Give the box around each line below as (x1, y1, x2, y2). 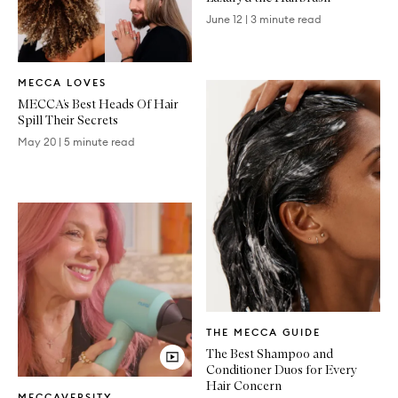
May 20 (18, 134, 56, 148)
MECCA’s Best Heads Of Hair (18, 95, 179, 112)
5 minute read (64, 134, 135, 148)
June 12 (206, 12, 243, 26)
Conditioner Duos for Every (206, 362, 357, 378)
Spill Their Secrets (18, 111, 118, 128)
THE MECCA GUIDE (206, 326, 321, 339)
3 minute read (251, 12, 322, 26)
